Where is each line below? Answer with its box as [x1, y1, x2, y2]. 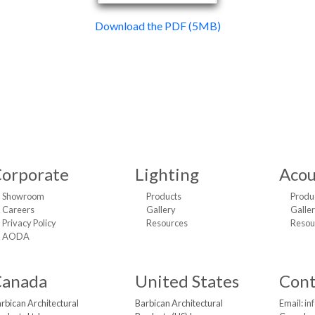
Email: [278, 297, 304, 309]
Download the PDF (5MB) [94, 18, 221, 32]
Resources [146, 217, 188, 229]
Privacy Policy [2, 217, 56, 229]
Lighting [134, 163, 199, 184]
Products [146, 190, 181, 202]
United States [134, 270, 239, 291]
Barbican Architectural [134, 297, 223, 309]
